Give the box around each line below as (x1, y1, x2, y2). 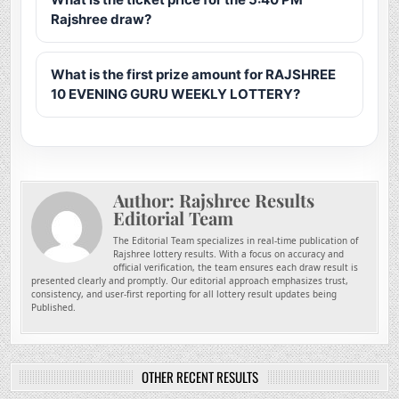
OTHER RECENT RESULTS (141, 367, 258, 387)
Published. (31, 301, 77, 314)
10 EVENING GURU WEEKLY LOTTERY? (51, 85, 301, 103)
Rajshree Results (179, 188, 315, 213)
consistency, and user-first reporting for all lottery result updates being (31, 288, 338, 301)
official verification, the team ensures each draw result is (113, 261, 359, 274)
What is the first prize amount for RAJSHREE (51, 66, 337, 84)
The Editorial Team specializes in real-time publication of (113, 234, 359, 248)
